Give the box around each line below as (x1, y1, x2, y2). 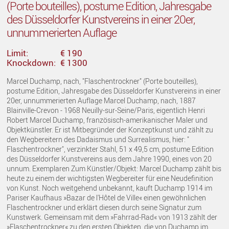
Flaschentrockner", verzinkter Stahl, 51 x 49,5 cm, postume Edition (7, 144, 214, 154)
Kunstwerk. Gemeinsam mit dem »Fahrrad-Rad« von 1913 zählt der (7, 212, 218, 222)
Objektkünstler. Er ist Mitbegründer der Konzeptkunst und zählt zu (7, 124, 214, 134)
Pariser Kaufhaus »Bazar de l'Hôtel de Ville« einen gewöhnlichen (7, 192, 207, 202)
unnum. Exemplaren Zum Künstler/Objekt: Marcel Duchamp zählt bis (7, 163, 222, 173)
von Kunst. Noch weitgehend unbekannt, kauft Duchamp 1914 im (7, 182, 213, 193)
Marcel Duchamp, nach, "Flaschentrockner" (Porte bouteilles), (7, 76, 198, 86)
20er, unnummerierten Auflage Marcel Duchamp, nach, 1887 (7, 95, 196, 105)
